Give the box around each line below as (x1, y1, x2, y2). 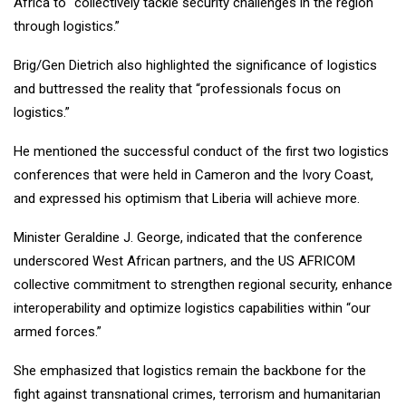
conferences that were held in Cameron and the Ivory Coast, (14, 167, 373, 184)
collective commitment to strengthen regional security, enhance (14, 276, 392, 294)
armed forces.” (14, 324, 101, 341)
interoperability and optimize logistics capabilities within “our (14, 300, 371, 317)
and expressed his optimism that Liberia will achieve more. (14, 190, 360, 208)
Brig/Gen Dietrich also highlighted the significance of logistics (14, 57, 377, 74)
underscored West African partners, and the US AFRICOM (14, 253, 355, 270)
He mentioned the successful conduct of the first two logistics (14, 143, 389, 160)
